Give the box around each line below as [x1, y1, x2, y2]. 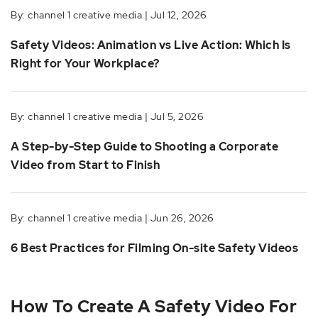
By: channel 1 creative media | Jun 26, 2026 [11, 212, 214, 224]
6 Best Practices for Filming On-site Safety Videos [11, 241, 298, 256]
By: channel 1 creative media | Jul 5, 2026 [11, 110, 204, 123]
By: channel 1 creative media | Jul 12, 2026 [11, 9, 207, 21]
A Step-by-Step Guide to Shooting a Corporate [11, 139, 278, 154]
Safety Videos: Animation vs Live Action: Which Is [11, 38, 291, 53]
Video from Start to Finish [11, 158, 160, 172]
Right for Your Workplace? [11, 56, 160, 71]
